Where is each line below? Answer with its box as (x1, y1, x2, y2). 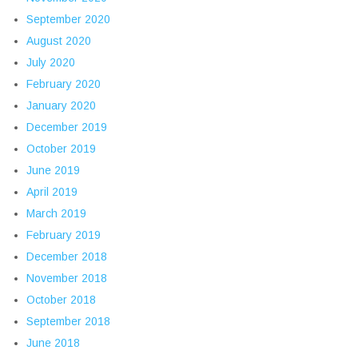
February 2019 (26, 229, 101, 242)
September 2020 (26, 13, 110, 26)
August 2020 (26, 34, 91, 48)
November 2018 (26, 272, 107, 285)
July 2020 (26, 56, 75, 70)
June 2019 (26, 164, 80, 177)
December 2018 (26, 250, 107, 264)
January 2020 (26, 99, 96, 113)
